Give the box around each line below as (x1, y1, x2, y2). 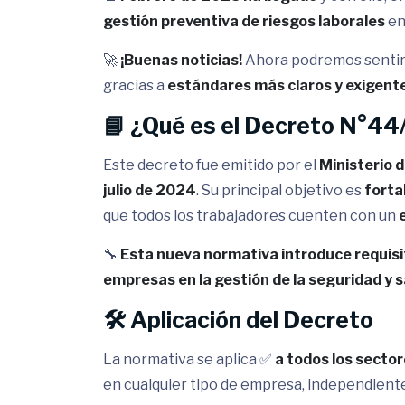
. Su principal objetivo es (196, 182, 364, 199)
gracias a (103, 77, 167, 94)
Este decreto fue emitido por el (103, 156, 319, 174)
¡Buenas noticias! (120, 52, 242, 69)
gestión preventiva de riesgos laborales (103, 13, 385, 30)
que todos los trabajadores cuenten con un (103, 207, 399, 224)
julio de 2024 (103, 182, 196, 199)
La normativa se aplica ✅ (103, 351, 275, 368)
